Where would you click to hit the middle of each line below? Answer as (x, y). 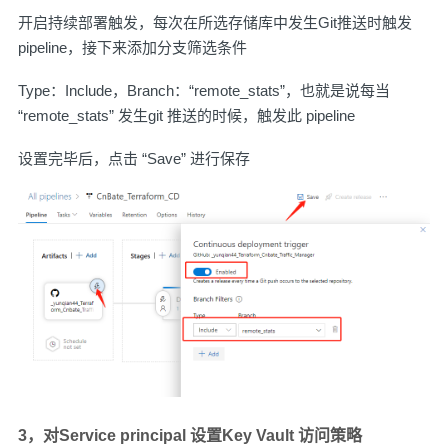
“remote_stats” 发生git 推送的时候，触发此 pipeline (186, 115)
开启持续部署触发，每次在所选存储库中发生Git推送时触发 (215, 22)
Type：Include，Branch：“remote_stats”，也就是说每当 (204, 90)
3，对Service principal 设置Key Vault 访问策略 (190, 436)
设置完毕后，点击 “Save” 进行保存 (134, 158)
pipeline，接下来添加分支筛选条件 (132, 47)
